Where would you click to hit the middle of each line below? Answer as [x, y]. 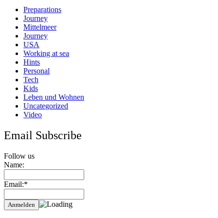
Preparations [42, 10]
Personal [36, 71]
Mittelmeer [40, 27]
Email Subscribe [43, 136]
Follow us [19, 156]
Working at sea [46, 54]
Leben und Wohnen [54, 97]
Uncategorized [46, 106]
